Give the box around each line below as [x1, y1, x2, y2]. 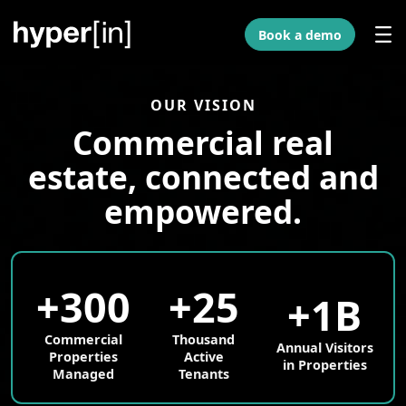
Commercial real [72, 121, 333, 164]
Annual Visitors [275, 339, 373, 356]
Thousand [172, 330, 236, 348]
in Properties [282, 356, 367, 373]
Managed [52, 364, 114, 382]
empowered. [104, 189, 302, 233]
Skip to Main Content [6, 7, 150, 27]
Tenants [178, 364, 229, 382]
